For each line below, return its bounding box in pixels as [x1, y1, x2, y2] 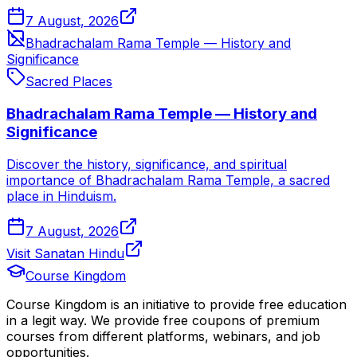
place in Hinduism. [6, 187, 116, 204]
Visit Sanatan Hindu [6, 245, 124, 261]
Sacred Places [25, 73, 112, 90]
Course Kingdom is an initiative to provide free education [6, 296, 347, 312]
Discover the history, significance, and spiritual [6, 155, 287, 172]
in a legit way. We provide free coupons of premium [6, 312, 320, 328]
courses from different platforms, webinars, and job [6, 328, 320, 344]
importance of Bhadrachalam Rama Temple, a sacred [6, 171, 330, 188]
